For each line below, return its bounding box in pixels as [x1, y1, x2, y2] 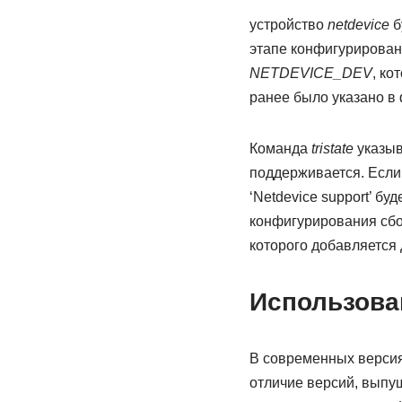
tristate [310, 140, 354, 156]
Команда [249, 140, 311, 156]
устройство [249, 16, 328, 32]
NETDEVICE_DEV [249, 65, 372, 81]
